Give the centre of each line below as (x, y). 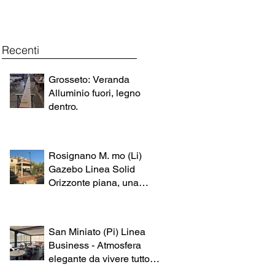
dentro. (63, 106)
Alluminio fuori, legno (95, 93)
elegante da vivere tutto (99, 258)
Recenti (21, 50)
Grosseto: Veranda (89, 79)
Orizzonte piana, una (94, 182)
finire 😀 (66, 209)
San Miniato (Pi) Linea (97, 231)
